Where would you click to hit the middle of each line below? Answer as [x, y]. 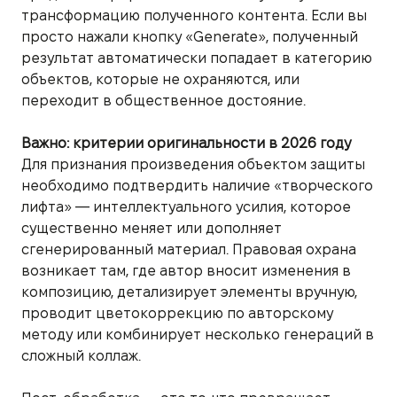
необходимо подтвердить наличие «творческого [197, 185]
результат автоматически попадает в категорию [197, 58]
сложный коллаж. [81, 355]
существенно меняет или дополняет [152, 228]
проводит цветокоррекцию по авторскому [177, 313]
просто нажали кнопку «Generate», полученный [190, 36]
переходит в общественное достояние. [163, 100]
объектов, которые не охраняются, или [160, 79]
